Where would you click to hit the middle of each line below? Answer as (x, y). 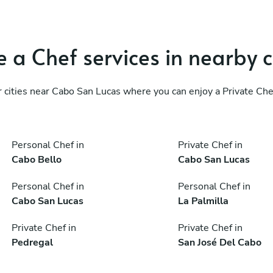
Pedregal (33, 242)
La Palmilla (203, 201)
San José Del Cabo (219, 242)
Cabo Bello (37, 159)
